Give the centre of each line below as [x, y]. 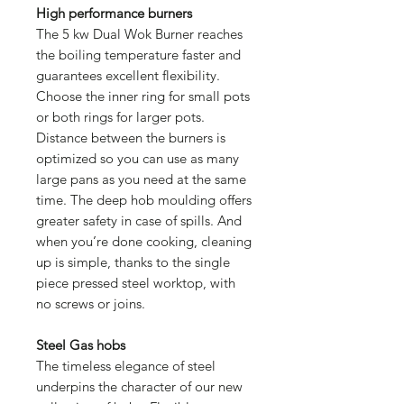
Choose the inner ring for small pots [143, 96]
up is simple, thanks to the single [133, 262]
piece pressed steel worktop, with [136, 282]
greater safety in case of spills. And [139, 220]
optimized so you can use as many [138, 158]
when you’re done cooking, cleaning [144, 241]
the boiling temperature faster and [138, 54]
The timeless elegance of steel [126, 365]
